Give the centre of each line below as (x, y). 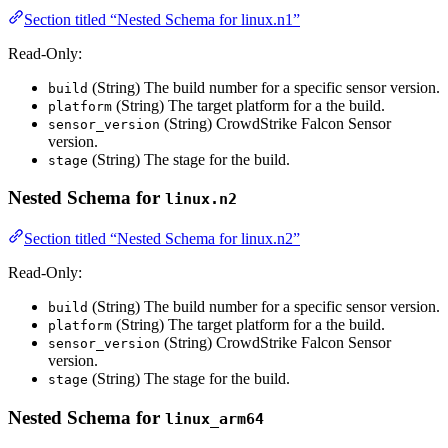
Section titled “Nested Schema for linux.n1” (162, 19)
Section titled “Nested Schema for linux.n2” (162, 238)
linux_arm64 (214, 418)
